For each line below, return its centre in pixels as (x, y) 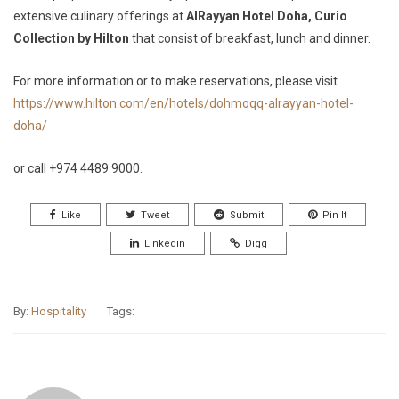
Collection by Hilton (73, 38)
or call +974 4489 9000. (78, 168)
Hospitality (59, 312)
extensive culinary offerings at (100, 16)
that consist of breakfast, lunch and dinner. (251, 38)
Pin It (334, 216)
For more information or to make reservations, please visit (175, 81)
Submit (247, 216)
